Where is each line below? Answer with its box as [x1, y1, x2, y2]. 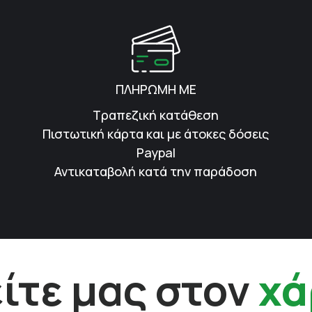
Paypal [136, 143, 175, 161]
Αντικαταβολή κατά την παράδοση [54, 162, 258, 180]
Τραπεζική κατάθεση [93, 106, 219, 123]
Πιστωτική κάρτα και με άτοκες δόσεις [42, 125, 270, 142]
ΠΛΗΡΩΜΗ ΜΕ [115, 80, 196, 97]
